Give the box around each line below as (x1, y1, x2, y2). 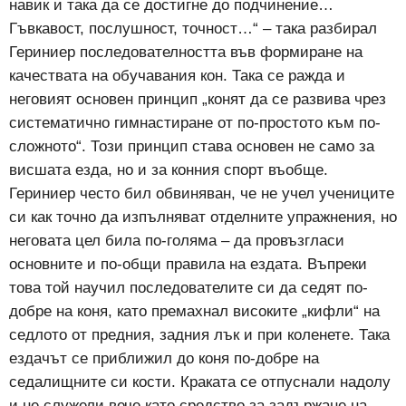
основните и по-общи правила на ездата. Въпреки (9, 256, 367, 274)
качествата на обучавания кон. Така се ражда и (9, 67, 345, 85)
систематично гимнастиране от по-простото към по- (9, 114, 381, 132)
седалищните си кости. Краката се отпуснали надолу (9, 373, 391, 391)
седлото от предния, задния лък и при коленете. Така (9, 326, 390, 344)
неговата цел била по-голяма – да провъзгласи (9, 232, 344, 250)
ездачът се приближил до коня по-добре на (9, 350, 319, 368)
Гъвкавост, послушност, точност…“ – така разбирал (9, 20, 377, 38)
